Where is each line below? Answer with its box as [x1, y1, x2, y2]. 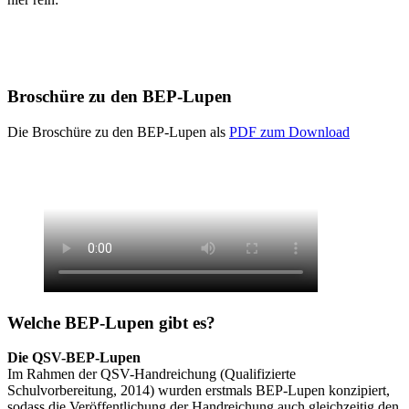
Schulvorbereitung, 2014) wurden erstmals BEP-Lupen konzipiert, [7, 383, 390, 399]
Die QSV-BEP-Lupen [7, 350, 141, 366]
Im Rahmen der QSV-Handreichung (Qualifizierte [7, 366, 296, 383]
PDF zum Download [229, 124, 350, 141]
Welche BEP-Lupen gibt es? [7, 312, 215, 332]
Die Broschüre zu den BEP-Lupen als [7, 124, 229, 141]
